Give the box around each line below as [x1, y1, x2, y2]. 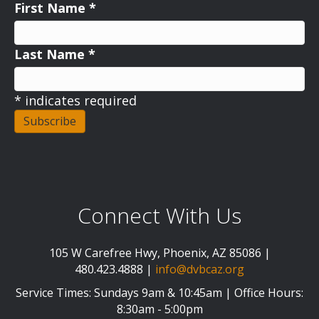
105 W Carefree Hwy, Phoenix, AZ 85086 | [48, 244, 271, 261]
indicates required [21, 91, 137, 109]
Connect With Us [78, 200, 241, 230]
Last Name [14, 45, 88, 63]
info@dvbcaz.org [155, 261, 244, 277]
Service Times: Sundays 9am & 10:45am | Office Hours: [16, 284, 303, 300]
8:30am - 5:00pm [116, 300, 203, 317]
